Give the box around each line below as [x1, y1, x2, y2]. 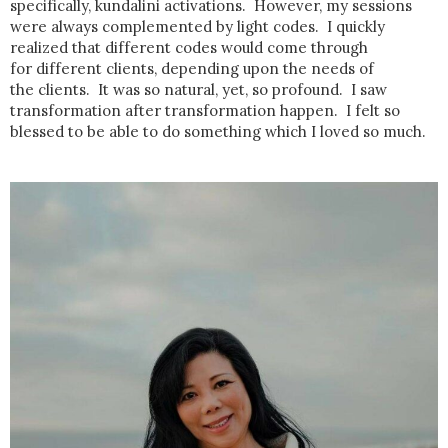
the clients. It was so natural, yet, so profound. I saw [10, 79, 387, 99]
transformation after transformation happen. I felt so [10, 100, 400, 120]
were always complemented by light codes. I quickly [10, 16, 385, 36]
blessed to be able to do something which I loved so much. [10, 121, 430, 141]
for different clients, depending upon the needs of [10, 58, 374, 78]
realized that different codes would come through [10, 37, 368, 57]
